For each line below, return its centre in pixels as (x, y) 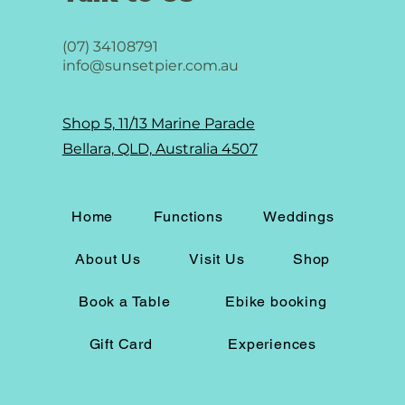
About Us (108, 259)
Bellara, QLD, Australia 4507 (160, 149)
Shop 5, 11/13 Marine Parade (158, 123)
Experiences (273, 344)
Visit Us (217, 259)
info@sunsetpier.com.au (150, 66)
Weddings (299, 217)
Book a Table (125, 301)
